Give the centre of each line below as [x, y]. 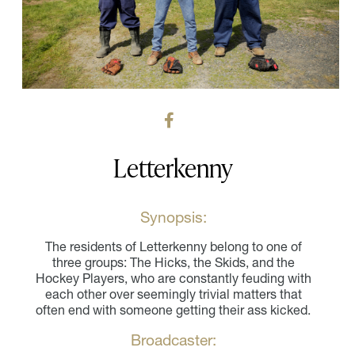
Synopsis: [173, 217]
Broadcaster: [173, 340]
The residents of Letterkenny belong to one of [173, 246]
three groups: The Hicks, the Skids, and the [173, 262]
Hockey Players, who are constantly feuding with [173, 278]
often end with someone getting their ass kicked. [174, 309]
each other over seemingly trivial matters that [173, 294]
